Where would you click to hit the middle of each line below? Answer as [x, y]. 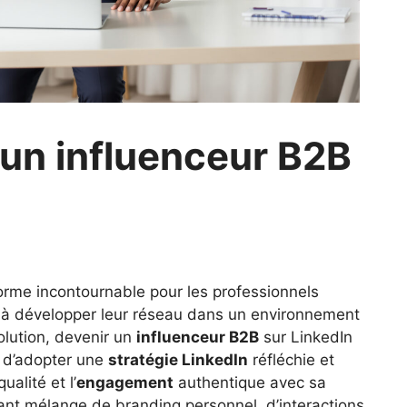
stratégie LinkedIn [178, 359]
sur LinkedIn [306, 337]
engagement [125, 382]
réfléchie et [291, 359]
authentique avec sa [250, 382]
